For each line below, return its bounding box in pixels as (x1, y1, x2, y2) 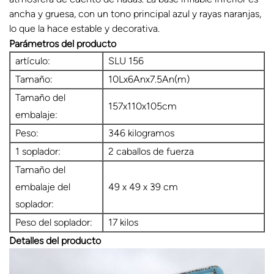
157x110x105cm (108, 100, 177, 112)
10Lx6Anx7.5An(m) (108, 73, 190, 85)
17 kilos (108, 216, 138, 228)
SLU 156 (108, 54, 144, 67)
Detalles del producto (9, 234, 101, 246)
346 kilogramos (108, 127, 174, 139)
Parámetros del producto (9, 37, 116, 50)
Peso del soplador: (15, 216, 92, 228)
